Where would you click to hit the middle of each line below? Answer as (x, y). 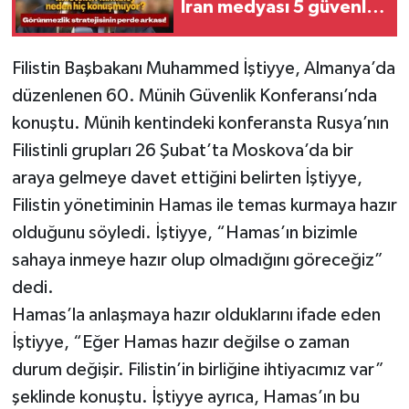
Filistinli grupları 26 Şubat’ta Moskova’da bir (182, 150)
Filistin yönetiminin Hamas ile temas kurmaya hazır (204, 205)
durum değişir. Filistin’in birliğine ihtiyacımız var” (198, 369)
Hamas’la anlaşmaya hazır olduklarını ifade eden (196, 315)
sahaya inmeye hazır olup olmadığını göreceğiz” (197, 260)
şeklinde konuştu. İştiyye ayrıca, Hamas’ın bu (185, 397)
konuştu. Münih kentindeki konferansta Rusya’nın (200, 123)
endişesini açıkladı (259, 31)
